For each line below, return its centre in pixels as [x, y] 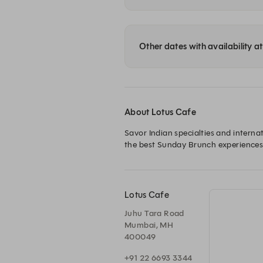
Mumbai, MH [149, 225]
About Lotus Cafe [160, 112]
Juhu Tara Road [154, 213]
